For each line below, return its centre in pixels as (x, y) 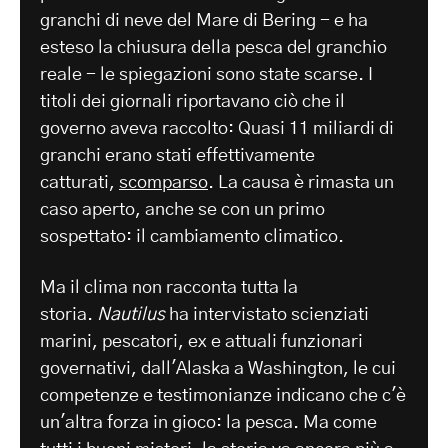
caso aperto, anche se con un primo (182, 210)
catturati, (79, 183)
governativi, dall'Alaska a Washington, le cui (218, 369)
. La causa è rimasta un (301, 183)
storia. (68, 315)
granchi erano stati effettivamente (177, 156)
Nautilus (131, 315)
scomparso (163, 183)
